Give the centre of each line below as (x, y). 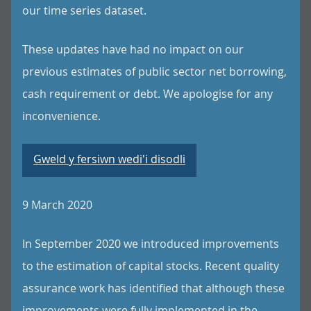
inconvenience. (61, 116)
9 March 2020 (57, 205)
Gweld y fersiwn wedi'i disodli (109, 159)
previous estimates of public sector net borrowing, (154, 72)
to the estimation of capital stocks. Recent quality (151, 266)
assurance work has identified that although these (153, 288)
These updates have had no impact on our (133, 49)
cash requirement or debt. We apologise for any (148, 94)
